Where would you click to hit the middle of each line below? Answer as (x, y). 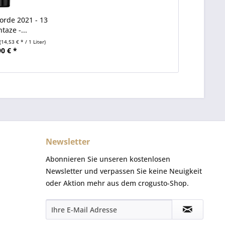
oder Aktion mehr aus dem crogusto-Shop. (117, 183)
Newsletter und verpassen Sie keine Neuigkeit (124, 171)
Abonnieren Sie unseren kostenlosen (108, 159)
